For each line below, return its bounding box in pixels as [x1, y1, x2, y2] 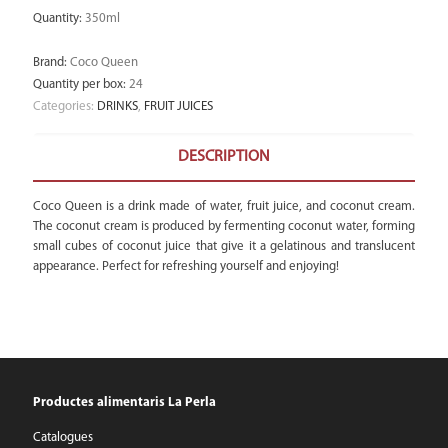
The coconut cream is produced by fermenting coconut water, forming [33, 220, 415, 233]
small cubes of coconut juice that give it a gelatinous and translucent [33, 240, 415, 253]
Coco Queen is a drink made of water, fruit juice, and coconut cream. [33, 200, 415, 213]
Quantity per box [33, 78, 123, 91]
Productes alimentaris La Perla [33, 396, 216, 409]
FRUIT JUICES [144, 100, 213, 113]
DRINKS [97, 100, 138, 113]
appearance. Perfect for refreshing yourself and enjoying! [33, 260, 339, 273]
